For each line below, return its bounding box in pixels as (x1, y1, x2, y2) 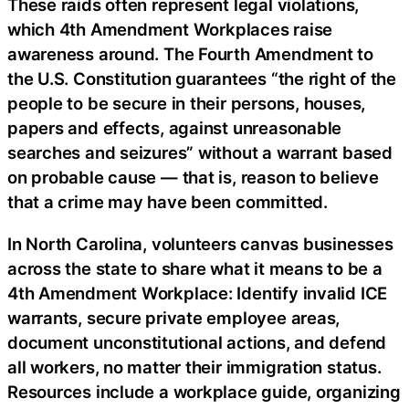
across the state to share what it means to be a (7, 257, 383, 278)
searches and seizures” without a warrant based (7, 142, 393, 163)
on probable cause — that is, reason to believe (7, 167, 379, 188)
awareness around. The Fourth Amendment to (7, 44, 373, 65)
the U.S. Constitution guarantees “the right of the (7, 68, 396, 89)
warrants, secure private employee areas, (7, 307, 341, 328)
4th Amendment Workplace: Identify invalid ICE (7, 282, 388, 303)
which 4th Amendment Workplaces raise (7, 19, 333, 40)
